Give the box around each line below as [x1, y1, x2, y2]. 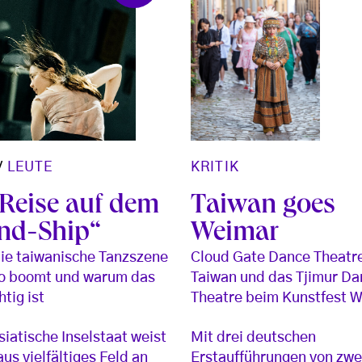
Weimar [191, 221, 280, 249]
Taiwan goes [191, 193, 336, 221]
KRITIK [191, 160, 239, 175]
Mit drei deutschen [191, 330, 317, 346]
